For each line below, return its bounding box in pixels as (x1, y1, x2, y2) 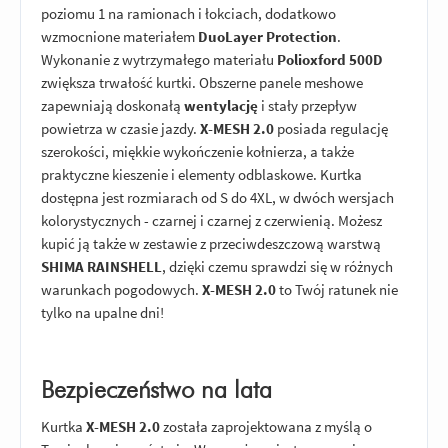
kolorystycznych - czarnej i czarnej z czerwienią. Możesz (41, 210, 382, 230)
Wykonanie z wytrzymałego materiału (41, 49, 277, 69)
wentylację (184, 95, 258, 115)
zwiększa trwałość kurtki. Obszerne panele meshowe (41, 72, 363, 92)
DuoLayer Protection (198, 26, 337, 46)
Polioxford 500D (277, 49, 383, 69)
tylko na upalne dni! (41, 302, 164, 322)
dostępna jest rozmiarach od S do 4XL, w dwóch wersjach (41, 187, 394, 207)
